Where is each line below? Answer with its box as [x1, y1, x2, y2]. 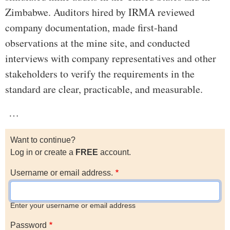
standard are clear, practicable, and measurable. [5, 82, 203, 97]
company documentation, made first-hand [5, 21, 178, 35]
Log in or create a [10, 148, 75, 157]
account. [98, 148, 131, 157]
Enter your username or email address [10, 202, 136, 210]
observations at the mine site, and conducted [5, 36, 190, 50]
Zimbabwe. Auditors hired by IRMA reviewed [5, 5, 195, 20]
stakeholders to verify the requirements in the [5, 67, 195, 81]
